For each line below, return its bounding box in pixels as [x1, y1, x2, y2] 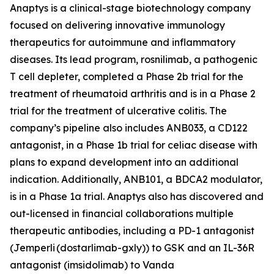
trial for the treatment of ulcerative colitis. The [10, 105, 227, 117]
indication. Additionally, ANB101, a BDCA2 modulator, [10, 173, 262, 185]
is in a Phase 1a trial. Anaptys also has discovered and [10, 190, 264, 202]
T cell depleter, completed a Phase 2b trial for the [10, 70, 243, 83]
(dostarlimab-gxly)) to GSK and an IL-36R [55, 242, 254, 254]
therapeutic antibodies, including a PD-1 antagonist [10, 224, 254, 237]
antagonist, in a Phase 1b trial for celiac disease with [10, 139, 257, 151]
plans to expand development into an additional [10, 156, 239, 168]
